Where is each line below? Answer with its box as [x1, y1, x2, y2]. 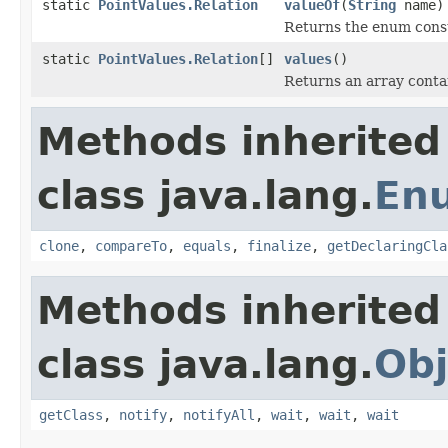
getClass [39, 406, 103, 423]
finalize [247, 237, 311, 254]
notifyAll [183, 406, 255, 423]
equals [183, 237, 231, 254]
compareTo [95, 237, 167, 254]
